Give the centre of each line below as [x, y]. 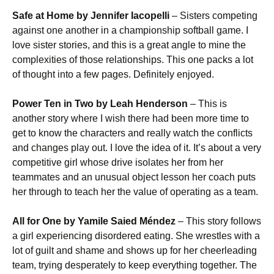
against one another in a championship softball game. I [130, 30]
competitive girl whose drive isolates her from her [118, 162]
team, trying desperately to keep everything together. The [135, 265]
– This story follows [220, 221]
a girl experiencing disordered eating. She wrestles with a [136, 236]
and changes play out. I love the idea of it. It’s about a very [137, 148]
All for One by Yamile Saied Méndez [95, 221]
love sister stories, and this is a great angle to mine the [129, 45]
